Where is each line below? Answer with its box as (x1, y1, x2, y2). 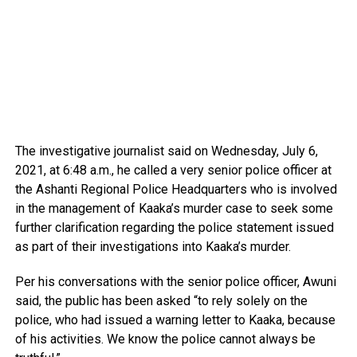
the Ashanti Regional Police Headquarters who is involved (14, 182, 337, 198)
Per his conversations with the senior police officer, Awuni (14, 274, 336, 290)
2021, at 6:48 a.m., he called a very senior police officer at (14, 163, 331, 178)
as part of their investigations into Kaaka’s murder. (14, 239, 291, 255)
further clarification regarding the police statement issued (14, 220, 334, 236)
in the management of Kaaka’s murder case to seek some (14, 201, 333, 217)
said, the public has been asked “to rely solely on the (14, 293, 308, 309)
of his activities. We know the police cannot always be (14, 331, 316, 347)
